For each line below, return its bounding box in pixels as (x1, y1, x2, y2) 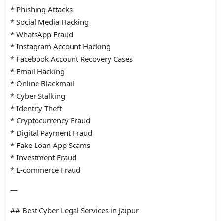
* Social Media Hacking (10, 16, 89, 27)
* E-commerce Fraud (10, 164, 80, 175)
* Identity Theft (10, 103, 62, 113)
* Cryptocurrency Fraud (10, 115, 90, 125)
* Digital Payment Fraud (10, 127, 92, 138)
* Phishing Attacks (10, 4, 73, 14)
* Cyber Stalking (10, 90, 65, 101)
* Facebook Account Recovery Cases (10, 53, 133, 64)
